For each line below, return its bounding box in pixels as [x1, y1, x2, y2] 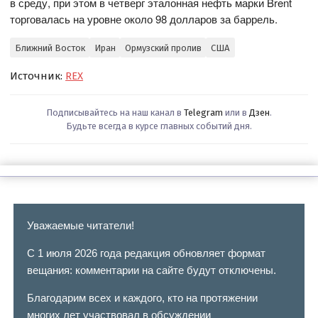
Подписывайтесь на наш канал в [46, 107, 184, 119]
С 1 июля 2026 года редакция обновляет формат [26, 246, 265, 259]
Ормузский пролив [124, 42, 202, 53]
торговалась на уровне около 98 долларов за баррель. [10, 11, 278, 27]
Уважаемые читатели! [26, 219, 134, 231]
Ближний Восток [14, 42, 85, 53]
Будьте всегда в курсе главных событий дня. [66, 121, 252, 132]
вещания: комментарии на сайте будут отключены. [26, 263, 276, 276]
